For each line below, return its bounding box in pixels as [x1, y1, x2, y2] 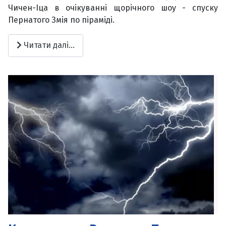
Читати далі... [22, 40, 75, 50]
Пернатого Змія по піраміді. [8, 15, 115, 25]
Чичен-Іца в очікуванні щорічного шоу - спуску [8, 3, 218, 13]
